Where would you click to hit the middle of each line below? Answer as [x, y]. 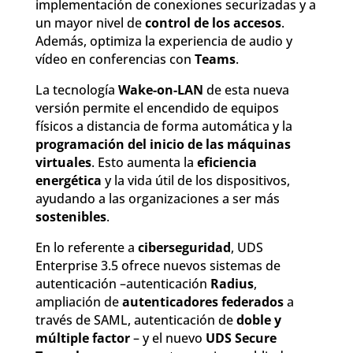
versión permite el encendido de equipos [157, 108]
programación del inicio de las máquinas [163, 145]
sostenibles [71, 217]
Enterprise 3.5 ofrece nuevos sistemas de [158, 266]
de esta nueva [246, 90]
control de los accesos [213, 23]
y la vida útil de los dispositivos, [195, 181]
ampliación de [78, 302]
